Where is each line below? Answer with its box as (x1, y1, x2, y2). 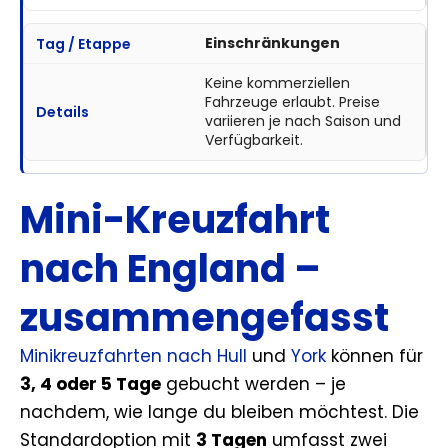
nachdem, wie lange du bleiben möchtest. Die (20, 400, 419, 425)
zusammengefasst (20, 291, 389, 345)
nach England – (20, 242, 321, 296)
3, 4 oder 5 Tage (20, 372, 161, 397)
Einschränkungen (204, 33, 340, 54)
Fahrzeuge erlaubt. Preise (204, 92, 380, 113)
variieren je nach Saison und (204, 111, 401, 132)
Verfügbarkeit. (204, 130, 303, 151)
